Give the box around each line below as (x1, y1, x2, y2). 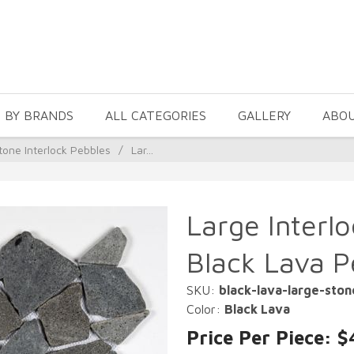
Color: (186, 302, 224, 316)
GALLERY (238, 108, 291, 122)
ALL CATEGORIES (105, 108, 206, 122)
